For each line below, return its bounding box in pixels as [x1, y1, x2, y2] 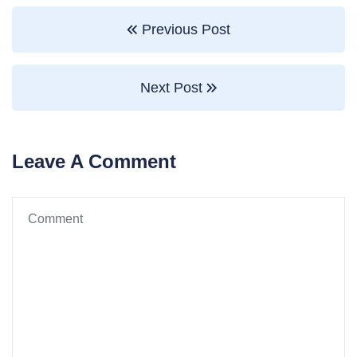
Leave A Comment [12, 151, 176, 172]
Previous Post [138, 22, 230, 37]
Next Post [139, 80, 206, 96]
